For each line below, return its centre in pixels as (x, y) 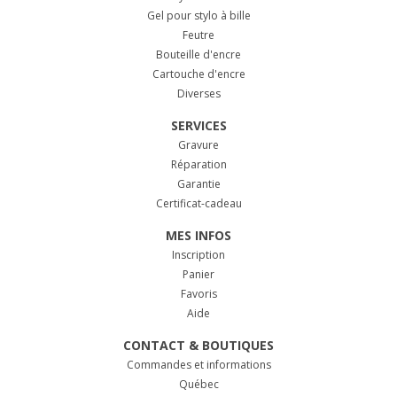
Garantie (198, 184)
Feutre (198, 35)
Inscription (198, 255)
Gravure (198, 145)
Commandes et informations (198, 365)
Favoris (198, 294)
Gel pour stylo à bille (198, 16)
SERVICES (198, 126)
